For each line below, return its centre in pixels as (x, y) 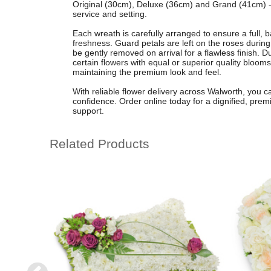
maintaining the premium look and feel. (147, 72)
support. (88, 111)
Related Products (100, 143)
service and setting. (109, 14)
